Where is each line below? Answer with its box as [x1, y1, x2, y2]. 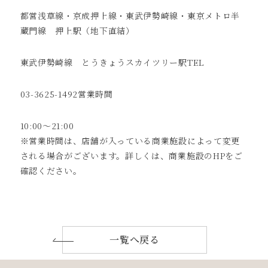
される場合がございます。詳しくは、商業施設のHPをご [20, 149, 243, 162]
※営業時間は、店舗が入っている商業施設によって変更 [20, 134, 240, 147]
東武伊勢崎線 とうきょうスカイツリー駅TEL [20, 56, 204, 68]
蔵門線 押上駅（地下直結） [20, 24, 135, 36]
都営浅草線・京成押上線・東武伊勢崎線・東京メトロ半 [20, 9, 240, 22]
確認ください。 [20, 164, 82, 176]
